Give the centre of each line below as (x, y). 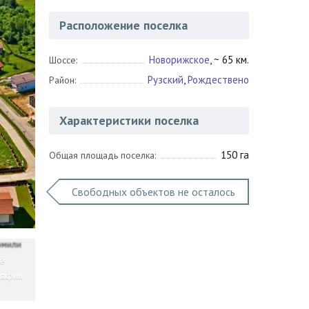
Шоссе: (63, 60)
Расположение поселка (123, 25)
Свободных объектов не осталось (153, 192)
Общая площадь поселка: (102, 155)
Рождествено (218, 80)
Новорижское (179, 60)
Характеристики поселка (129, 120)
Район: (62, 80)
